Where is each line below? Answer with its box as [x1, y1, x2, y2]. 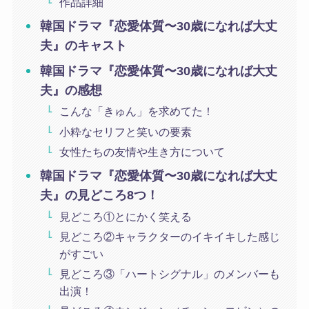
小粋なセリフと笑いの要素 [59, 125, 192, 138]
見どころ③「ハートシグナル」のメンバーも [59, 267, 281, 280]
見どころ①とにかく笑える [59, 210, 192, 223]
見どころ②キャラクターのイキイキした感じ [59, 230, 281, 243]
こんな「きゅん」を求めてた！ [59, 105, 215, 118]
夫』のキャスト [40, 39, 128, 53]
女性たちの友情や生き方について [59, 145, 226, 158]
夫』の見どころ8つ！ [40, 188, 159, 203]
